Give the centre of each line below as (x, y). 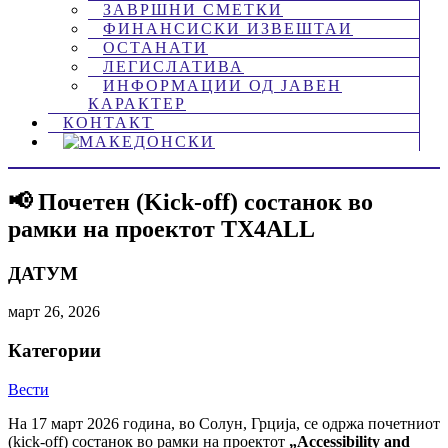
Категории (54, 351)
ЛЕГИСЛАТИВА (173, 66)
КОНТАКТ (108, 122)
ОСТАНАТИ (155, 47)
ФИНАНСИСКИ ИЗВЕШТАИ (228, 28)
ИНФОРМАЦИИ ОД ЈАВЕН (222, 85)
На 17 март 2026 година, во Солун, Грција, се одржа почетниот (224, 423)
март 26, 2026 (54, 312)
